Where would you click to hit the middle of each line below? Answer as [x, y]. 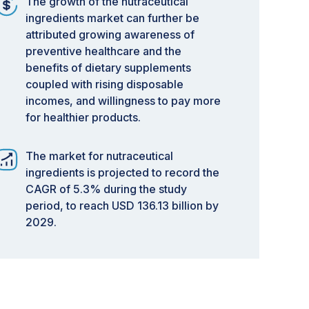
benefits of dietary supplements [108, 68]
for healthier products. [83, 117]
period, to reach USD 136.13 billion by [122, 206]
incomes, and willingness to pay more [123, 101]
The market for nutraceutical [99, 156]
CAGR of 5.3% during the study [106, 189]
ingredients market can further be [112, 18]
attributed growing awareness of [110, 34]
